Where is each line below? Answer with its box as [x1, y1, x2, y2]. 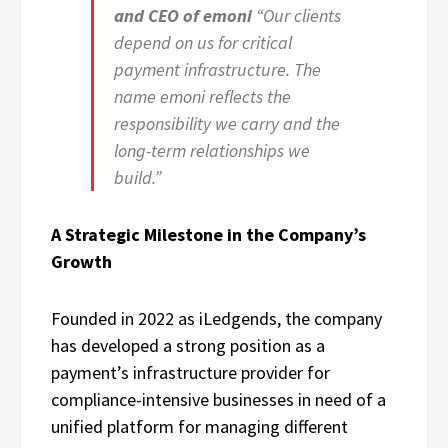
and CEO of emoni [114, 3, 256, 27]
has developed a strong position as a [51, 333, 325, 357]
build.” [114, 165, 165, 189]
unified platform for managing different [51, 414, 348, 438]
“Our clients [256, 3, 341, 27]
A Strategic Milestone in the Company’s [51, 222, 366, 246]
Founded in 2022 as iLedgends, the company [51, 306, 382, 330]
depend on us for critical [114, 30, 292, 54]
